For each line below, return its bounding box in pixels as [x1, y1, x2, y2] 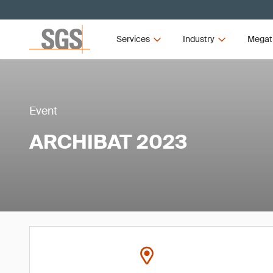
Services [116, 34, 151, 44]
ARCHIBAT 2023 [29, 129, 187, 155]
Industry [182, 34, 214, 44]
